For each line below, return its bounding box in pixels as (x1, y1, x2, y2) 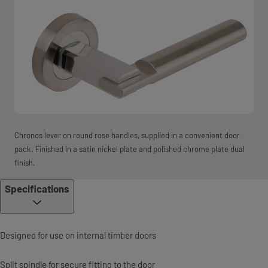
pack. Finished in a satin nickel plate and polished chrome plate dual (14, 144, 245, 154)
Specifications (5, 182, 69, 194)
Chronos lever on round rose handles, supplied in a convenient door (14, 130, 240, 140)
